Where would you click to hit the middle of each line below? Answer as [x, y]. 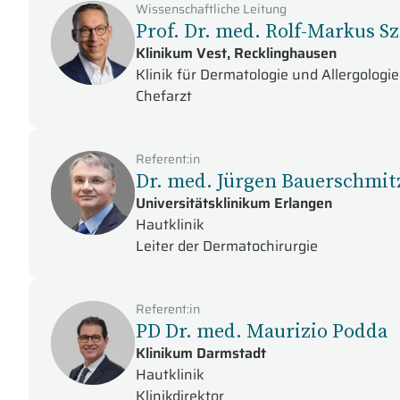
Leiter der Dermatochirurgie [227, 246]
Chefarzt [164, 96]
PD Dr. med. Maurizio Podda [262, 330]
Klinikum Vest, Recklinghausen [236, 53]
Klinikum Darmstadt [201, 353]
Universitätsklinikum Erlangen [234, 203]
